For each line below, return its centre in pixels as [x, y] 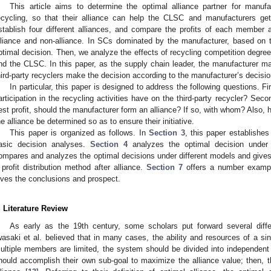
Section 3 [167, 132]
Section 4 [109, 144]
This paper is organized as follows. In [80, 132]
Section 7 [165, 167]
